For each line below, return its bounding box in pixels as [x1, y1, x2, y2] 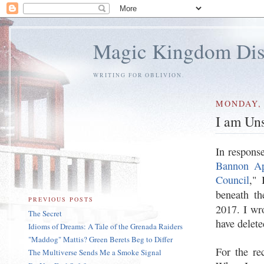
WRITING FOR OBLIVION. [93, 71, 184, 79]
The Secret [28, 207, 62, 219]
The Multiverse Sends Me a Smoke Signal [28, 247, 161, 258]
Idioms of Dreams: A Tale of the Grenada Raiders [28, 220, 183, 232]
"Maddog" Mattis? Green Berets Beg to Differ [28, 234, 173, 245]
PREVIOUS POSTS [28, 194, 94, 203]
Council [216, 173, 250, 187]
